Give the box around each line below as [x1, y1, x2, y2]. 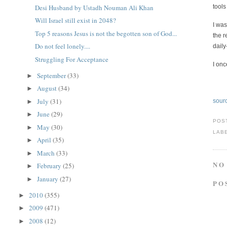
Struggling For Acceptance [34, 54, 108, 64]
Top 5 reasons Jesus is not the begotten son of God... [34, 28, 177, 38]
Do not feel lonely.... [34, 42, 90, 51]
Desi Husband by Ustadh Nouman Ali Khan [34, 3, 154, 12]
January [37, 174, 60, 183]
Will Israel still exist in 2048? [34, 16, 116, 25]
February [37, 161, 63, 171]
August [37, 84, 59, 93]
